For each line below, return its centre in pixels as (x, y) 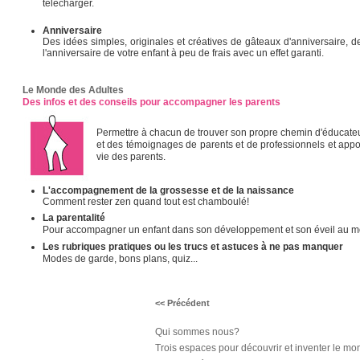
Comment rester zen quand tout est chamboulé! (147, 202)
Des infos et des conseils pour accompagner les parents (151, 102)
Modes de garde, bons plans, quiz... (120, 259)
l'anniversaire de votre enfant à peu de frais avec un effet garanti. (183, 53)
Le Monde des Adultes (73, 90)
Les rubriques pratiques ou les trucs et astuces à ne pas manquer (192, 247)
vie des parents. (131, 157)
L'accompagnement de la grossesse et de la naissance (168, 190)
